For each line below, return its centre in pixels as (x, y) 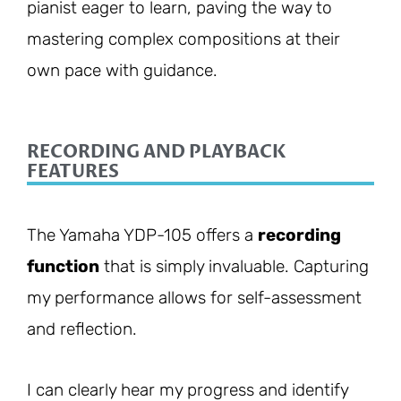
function (63, 267)
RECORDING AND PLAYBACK (157, 152)
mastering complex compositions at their (183, 38)
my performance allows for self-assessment (194, 298)
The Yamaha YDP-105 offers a (142, 235)
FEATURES (73, 172)
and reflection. (82, 329)
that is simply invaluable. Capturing (234, 267)
